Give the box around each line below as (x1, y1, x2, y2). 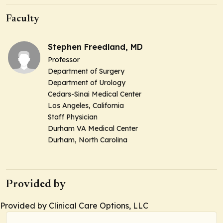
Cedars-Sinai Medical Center (48, 90, 141, 99)
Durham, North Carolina (48, 135, 127, 145)
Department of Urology (48, 78, 125, 88)
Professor (48, 55, 80, 65)
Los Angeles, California (48, 101, 124, 111)
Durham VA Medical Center (48, 124, 138, 133)
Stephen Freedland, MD (48, 42, 143, 52)
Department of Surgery (48, 67, 124, 76)
